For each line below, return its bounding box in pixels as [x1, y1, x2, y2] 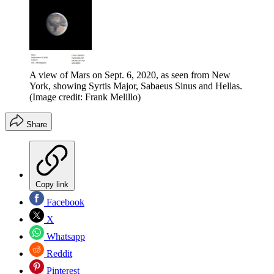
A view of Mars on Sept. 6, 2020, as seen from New [29, 69, 231, 80]
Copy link [35, 179, 68, 189]
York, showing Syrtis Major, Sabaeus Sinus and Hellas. [29, 80, 242, 91]
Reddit [44, 248, 72, 259]
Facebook [44, 196, 84, 207]
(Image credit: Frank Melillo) [29, 91, 141, 102]
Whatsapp [44, 231, 85, 242]
